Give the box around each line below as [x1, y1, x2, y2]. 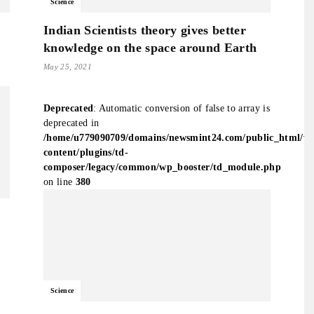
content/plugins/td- [43, 147, 129, 158]
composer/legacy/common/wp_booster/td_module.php [43, 162, 282, 172]
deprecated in [43, 118, 100, 128]
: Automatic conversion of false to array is [93, 103, 270, 114]
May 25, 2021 [43, 62, 92, 71]
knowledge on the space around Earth [43, 41, 257, 55]
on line [43, 177, 76, 187]
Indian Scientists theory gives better [43, 23, 246, 37]
